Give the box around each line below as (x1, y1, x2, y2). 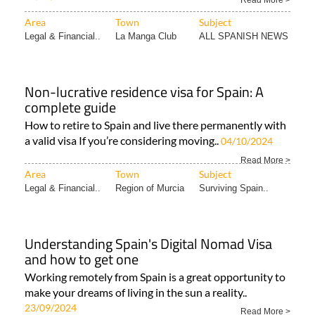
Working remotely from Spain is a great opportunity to (25, 270, 285, 284)
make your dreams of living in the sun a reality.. (25, 285, 247, 300)
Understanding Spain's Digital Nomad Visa (25, 233, 272, 255)
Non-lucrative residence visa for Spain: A (25, 81, 264, 103)
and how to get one (25, 248, 139, 271)
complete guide (25, 96, 116, 119)
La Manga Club (115, 31, 176, 42)
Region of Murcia (115, 183, 184, 194)
